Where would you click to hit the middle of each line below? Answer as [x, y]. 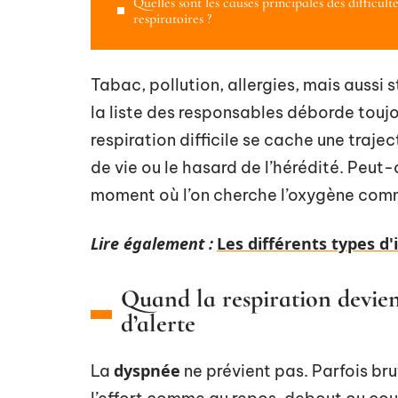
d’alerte [158, 323]
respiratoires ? [172, 19]
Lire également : [152, 243]
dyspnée [147, 370]
